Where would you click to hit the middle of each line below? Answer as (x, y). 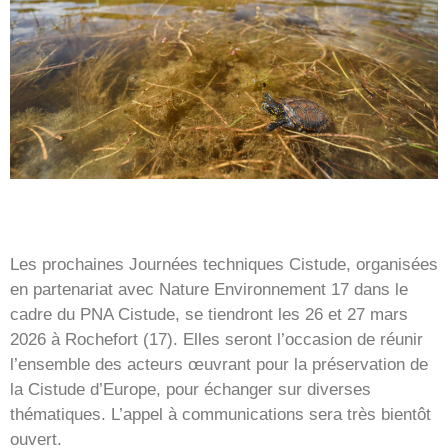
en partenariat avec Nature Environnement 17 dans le (209, 289)
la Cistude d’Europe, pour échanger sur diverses (190, 389)
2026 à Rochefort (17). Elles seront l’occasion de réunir (216, 339)
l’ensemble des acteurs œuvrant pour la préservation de (219, 364)
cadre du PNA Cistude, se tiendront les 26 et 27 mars (209, 314)
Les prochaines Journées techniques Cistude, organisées (224, 264)
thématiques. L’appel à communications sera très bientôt (220, 414)
